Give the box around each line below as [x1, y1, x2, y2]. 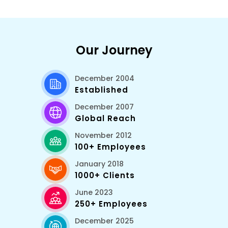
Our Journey [75, 42, 153, 59]
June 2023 [75, 187, 113, 198]
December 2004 [75, 73, 134, 84]
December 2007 [75, 102, 134, 112]
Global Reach [75, 113, 136, 124]
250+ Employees [75, 198, 148, 210]
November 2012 [75, 130, 132, 141]
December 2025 [75, 216, 134, 226]
